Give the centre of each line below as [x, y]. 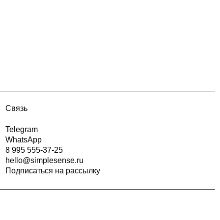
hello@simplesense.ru [45, 160]
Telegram [22, 129]
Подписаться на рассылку [53, 170]
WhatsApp [24, 139]
